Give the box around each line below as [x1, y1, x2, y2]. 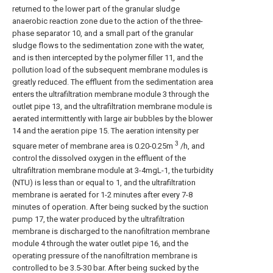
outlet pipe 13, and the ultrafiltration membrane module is [12, 102, 212, 112]
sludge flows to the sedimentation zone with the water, [12, 41, 204, 51]
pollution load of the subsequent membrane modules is [12, 65, 208, 75]
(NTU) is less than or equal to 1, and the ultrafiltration [12, 177, 196, 187]
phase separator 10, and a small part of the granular [12, 29, 193, 38]
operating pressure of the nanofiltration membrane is [12, 250, 197, 260]
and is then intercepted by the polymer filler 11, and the [12, 53, 203, 63]
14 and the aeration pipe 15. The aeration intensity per [12, 126, 199, 136]
